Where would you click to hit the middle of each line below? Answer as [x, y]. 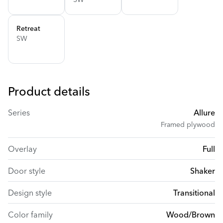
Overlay [22, 149]
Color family [30, 214]
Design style [30, 192]
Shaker [203, 170]
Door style [27, 170]
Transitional [194, 192]
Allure [204, 112]
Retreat [28, 28]
